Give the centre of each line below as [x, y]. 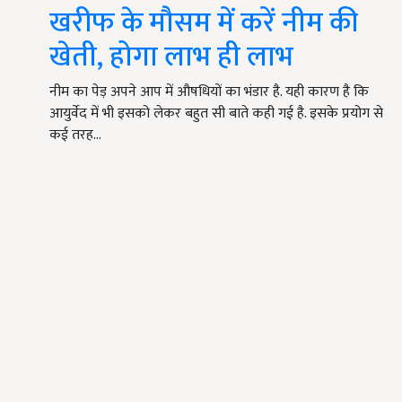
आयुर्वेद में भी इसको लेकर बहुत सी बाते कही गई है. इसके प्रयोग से [216, 114]
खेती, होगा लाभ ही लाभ [171, 57]
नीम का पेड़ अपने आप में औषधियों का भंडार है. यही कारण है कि [209, 92]
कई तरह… [75, 135]
